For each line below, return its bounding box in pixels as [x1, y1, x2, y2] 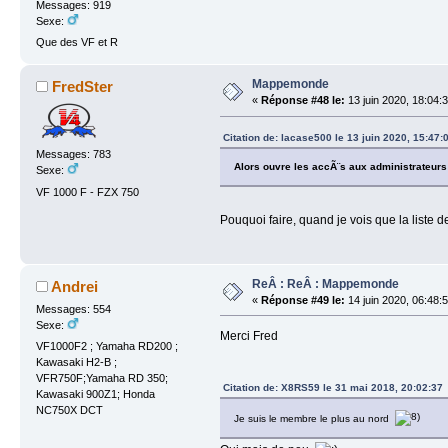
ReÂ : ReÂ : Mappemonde [251, 276, 399, 291]
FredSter [52, 78, 114, 96]
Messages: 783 [35, 148, 111, 161]
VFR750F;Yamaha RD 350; [35, 371, 168, 384]
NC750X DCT [35, 403, 103, 416]
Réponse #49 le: [260, 293, 345, 306]
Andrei [51, 277, 99, 295]
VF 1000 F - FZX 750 [35, 185, 139, 198]
